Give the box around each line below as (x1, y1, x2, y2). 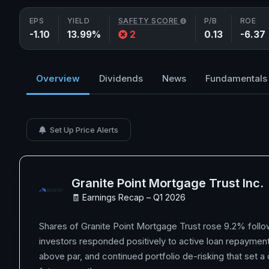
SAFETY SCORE (118, 16, 181, 25)
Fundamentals (205, 73, 267, 84)
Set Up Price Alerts (48, 125, 118, 134)
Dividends (99, 73, 143, 84)
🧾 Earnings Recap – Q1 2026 (71, 192, 186, 202)
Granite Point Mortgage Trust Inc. (71, 176, 264, 190)
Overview (36, 73, 80, 84)
